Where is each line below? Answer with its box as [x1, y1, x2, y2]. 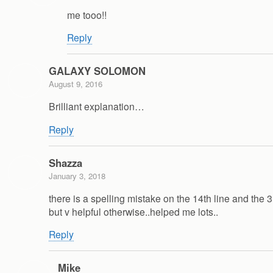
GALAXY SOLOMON [49, 63, 146, 79]
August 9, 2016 [49, 78, 102, 90]
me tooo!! [67, 7, 107, 21]
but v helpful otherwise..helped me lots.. [49, 204, 218, 218]
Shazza [49, 155, 82, 170]
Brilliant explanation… [49, 99, 144, 113]
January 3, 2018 [49, 169, 105, 182]
